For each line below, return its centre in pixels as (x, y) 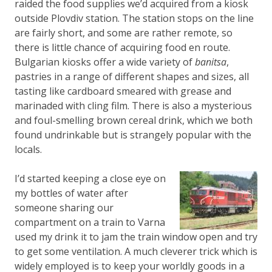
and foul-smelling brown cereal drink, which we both (134, 120)
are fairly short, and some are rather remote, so (124, 32)
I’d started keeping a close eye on (90, 178)
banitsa (211, 62)
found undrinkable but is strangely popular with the (133, 134)
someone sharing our (64, 207)
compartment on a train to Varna (90, 222)
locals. (28, 149)
